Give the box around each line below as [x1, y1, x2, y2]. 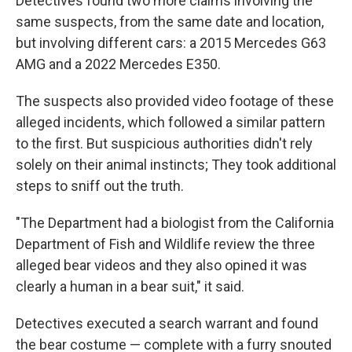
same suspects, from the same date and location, [16, 13, 324, 30]
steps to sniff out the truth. [16, 178, 184, 194]
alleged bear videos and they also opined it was [16, 257, 307, 273]
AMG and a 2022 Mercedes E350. [16, 56, 221, 72]
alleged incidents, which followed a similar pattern [16, 114, 325, 130]
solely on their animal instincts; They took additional [16, 156, 336, 173]
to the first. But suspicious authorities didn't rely [16, 135, 313, 152]
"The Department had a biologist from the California [16, 214, 334, 231]
